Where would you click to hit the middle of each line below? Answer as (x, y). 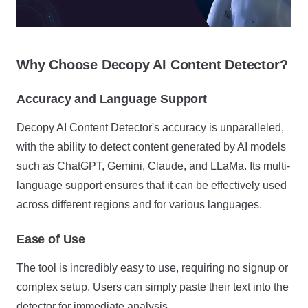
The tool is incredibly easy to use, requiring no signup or (152, 268)
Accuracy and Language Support (112, 99)
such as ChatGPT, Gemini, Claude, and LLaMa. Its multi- (153, 166)
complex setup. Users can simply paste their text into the (153, 287)
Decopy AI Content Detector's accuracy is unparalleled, (150, 128)
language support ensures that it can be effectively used (152, 185)
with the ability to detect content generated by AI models (151, 147)
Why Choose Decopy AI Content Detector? (152, 65)
